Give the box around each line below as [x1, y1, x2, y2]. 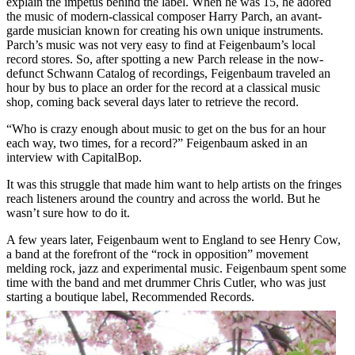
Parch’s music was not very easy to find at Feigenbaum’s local [6, 37, 315, 52]
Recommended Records [132, 289, 251, 303]
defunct [6, 66, 47, 80]
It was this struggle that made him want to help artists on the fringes [6, 177, 342, 191]
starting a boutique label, [6, 289, 132, 303]
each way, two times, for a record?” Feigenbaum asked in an [6, 136, 307, 150]
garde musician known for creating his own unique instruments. [6, 23, 323, 37]
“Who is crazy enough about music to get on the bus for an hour [6, 121, 326, 136]
